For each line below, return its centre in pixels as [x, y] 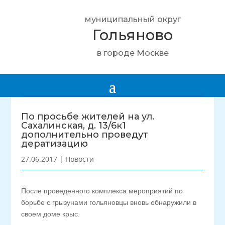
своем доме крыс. [51, 214]
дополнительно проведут [85, 135]
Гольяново [133, 35]
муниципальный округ [133, 19]
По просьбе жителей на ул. [88, 117]
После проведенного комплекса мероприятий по [102, 191]
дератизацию [55, 144]
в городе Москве [133, 53]
